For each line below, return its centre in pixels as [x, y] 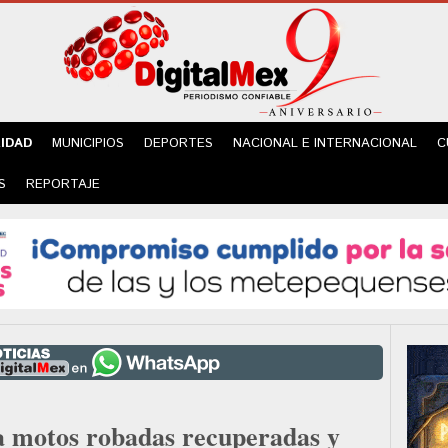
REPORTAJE [63, 184]
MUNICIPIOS [88, 143]
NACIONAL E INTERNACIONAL [325, 143]
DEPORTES [178, 143]
